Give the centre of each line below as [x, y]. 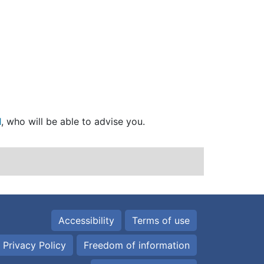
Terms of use [161, 221]
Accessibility [86, 221]
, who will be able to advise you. [73, 122]
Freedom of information [137, 245]
